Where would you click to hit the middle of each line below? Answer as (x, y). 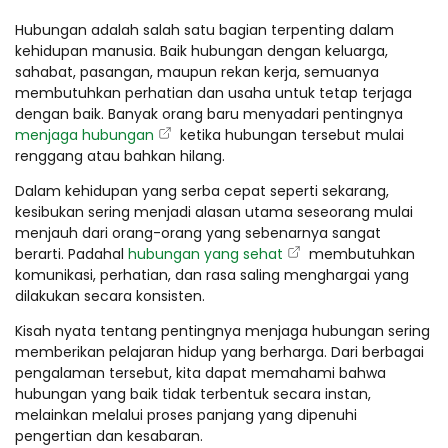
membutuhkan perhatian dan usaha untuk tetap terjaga (213, 92)
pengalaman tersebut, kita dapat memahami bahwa (200, 372)
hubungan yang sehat (205, 253)
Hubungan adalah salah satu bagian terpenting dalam (204, 29)
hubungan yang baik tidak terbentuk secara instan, (193, 393)
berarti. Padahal (71, 253)
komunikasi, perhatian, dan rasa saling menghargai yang (212, 274)
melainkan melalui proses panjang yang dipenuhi (186, 414)
